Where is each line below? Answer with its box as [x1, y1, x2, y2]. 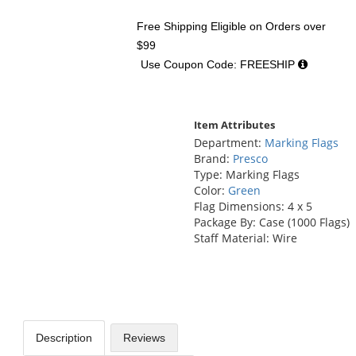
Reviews [122, 331, 165, 345]
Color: [193, 183, 228, 199]
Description [35, 331, 92, 345]
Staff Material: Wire [193, 230, 297, 246]
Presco [232, 151, 268, 167]
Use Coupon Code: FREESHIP [141, 57, 299, 71]
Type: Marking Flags [193, 167, 300, 183]
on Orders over [246, 19, 327, 33]
